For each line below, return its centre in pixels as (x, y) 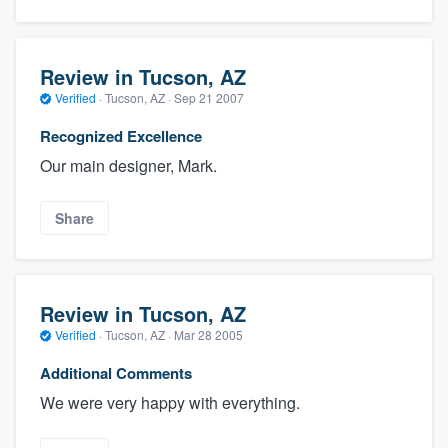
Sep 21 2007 (209, 98)
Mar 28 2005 (208, 335)
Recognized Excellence (121, 135)
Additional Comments (116, 372)
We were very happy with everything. (170, 402)
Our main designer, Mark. (128, 165)
